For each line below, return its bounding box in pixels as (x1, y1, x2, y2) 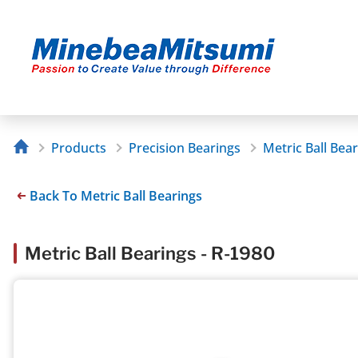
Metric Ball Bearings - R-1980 (25, 242, 275, 264)
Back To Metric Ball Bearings (30, 186, 202, 205)
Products (50, 139, 106, 157)
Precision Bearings (128, 139, 241, 157)
